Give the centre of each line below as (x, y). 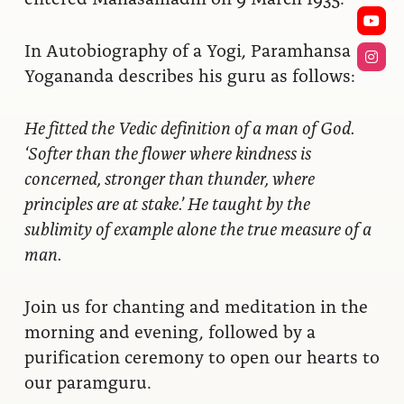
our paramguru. (90, 381)
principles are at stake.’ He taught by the (167, 202)
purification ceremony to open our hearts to (202, 356)
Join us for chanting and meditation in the (196, 305)
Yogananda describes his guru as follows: (189, 74)
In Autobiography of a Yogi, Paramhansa (187, 49)
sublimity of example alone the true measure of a (197, 228)
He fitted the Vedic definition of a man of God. (189, 127)
